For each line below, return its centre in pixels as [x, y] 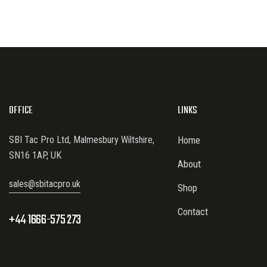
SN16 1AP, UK [35, 156]
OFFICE [21, 111]
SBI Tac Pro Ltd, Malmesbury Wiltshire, [82, 140]
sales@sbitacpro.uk [45, 184]
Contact [193, 212]
